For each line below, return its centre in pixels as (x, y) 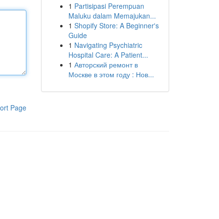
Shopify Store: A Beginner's (116, 25)
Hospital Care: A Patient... (108, 55)
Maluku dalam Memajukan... (112, 16)
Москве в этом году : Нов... (111, 74)
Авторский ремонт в (106, 65)
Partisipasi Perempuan (109, 6)
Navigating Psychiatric (108, 45)
